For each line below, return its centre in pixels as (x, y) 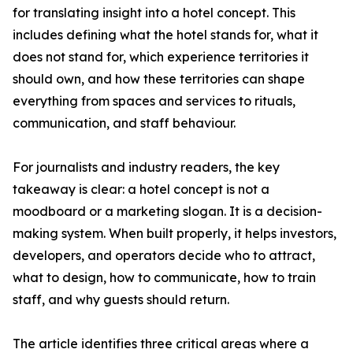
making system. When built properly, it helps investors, (175, 234)
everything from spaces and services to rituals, (154, 101)
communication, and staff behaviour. (124, 123)
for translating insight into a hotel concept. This (154, 13)
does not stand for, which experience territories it (161, 57)
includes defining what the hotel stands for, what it (165, 35)
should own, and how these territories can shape (159, 79)
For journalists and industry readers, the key (146, 167)
